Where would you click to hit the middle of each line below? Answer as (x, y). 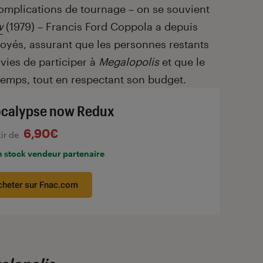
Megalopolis (129, 61)
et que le (183, 61)
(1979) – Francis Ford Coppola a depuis (100, 26)
